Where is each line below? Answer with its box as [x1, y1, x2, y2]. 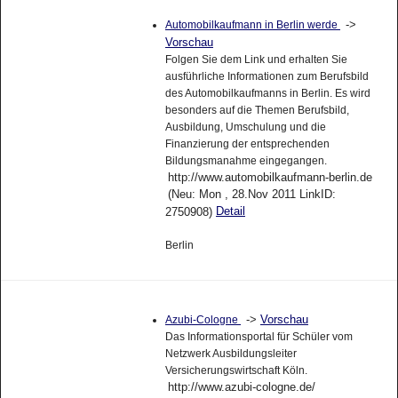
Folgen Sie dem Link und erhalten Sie [164, 60, 347, 73]
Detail [215, 211, 245, 225]
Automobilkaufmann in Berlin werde [164, 25, 340, 38]
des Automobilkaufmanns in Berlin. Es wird [164, 93, 370, 107]
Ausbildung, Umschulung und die [164, 127, 326, 140]
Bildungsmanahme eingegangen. [164, 161, 327, 174]
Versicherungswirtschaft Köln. [164, 370, 307, 384]
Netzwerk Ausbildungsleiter [164, 354, 297, 367]
